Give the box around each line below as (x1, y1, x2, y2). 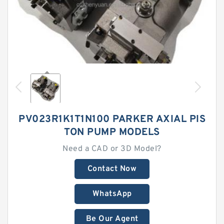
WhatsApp (92, 189, 132, 199)
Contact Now (87, 164, 137, 174)
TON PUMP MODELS (64, 126, 160, 139)
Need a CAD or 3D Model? (62, 144, 161, 154)
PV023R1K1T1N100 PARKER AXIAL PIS (18, 113, 205, 126)
